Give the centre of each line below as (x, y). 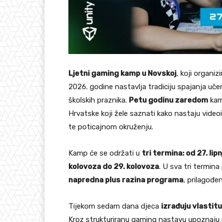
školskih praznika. (99, 100)
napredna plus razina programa (126, 180)
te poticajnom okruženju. (111, 127)
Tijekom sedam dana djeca (115, 206)
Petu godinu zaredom (168, 100)
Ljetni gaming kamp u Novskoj (122, 74)
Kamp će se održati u (105, 153)
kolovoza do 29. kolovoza (114, 167)
